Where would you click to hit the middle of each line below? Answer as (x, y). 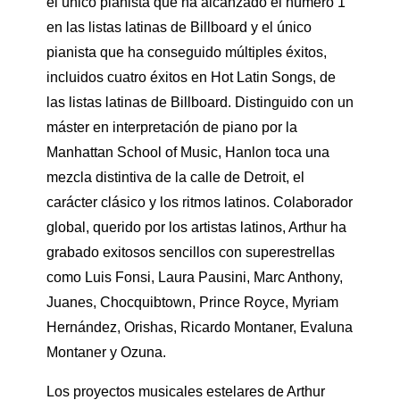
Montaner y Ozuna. (106, 352)
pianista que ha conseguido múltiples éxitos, (187, 52)
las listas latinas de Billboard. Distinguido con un (200, 102)
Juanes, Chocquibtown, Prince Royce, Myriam (192, 302)
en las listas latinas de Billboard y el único (179, 27)
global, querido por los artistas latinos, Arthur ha (196, 227)
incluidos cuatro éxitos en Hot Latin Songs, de (191, 77)
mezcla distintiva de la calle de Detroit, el (175, 177)
